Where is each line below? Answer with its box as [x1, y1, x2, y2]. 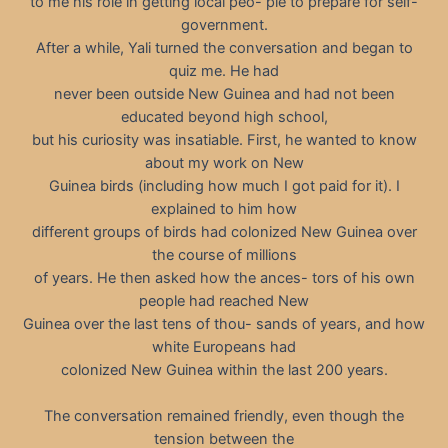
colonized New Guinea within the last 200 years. [60, 360, 388, 379]
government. [180, 15, 268, 34]
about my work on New [144, 153, 304, 172]
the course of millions [151, 245, 297, 264]
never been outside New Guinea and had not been [53, 84, 395, 103]
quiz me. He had [169, 61, 279, 80]
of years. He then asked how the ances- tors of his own [33, 268, 415, 287]
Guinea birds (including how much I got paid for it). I [48, 176, 400, 195]
